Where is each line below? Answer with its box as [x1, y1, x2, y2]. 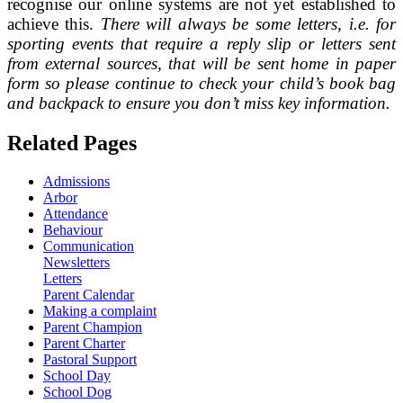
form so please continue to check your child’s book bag [7, 74, 396, 94]
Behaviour [43, 221, 103, 237]
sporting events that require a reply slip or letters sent [7, 34, 396, 54]
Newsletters [43, 254, 110, 270]
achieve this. [7, 14, 101, 34]
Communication [43, 237, 134, 254]
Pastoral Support [43, 351, 137, 367]
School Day [43, 367, 111, 383]
